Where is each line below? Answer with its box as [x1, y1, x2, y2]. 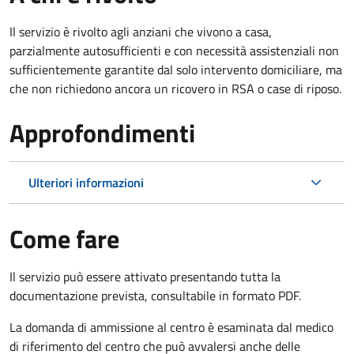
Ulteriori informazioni [28, 172, 144, 192]
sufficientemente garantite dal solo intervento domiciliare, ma [9, 59, 342, 79]
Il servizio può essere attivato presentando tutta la [9, 266, 281, 286]
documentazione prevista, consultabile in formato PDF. [9, 285, 301, 305]
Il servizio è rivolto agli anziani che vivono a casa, [9, 21, 272, 41]
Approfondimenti [9, 113, 195, 152]
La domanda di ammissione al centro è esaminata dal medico [9, 317, 333, 337]
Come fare [9, 219, 119, 258]
